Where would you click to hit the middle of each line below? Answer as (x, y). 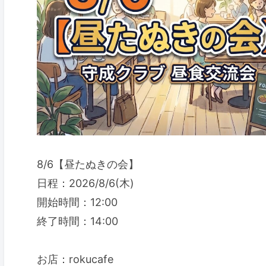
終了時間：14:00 (77, 221)
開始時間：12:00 (77, 202)
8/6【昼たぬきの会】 (88, 164)
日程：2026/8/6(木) (85, 183)
